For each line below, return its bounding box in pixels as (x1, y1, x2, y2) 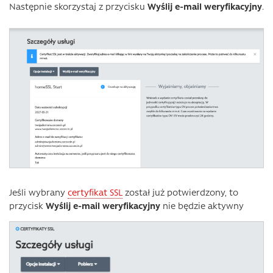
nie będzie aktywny (160, 199, 244, 212)
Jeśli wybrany (9, 186, 68, 199)
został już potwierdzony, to (122, 186, 238, 199)
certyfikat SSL (68, 186, 122, 199)
